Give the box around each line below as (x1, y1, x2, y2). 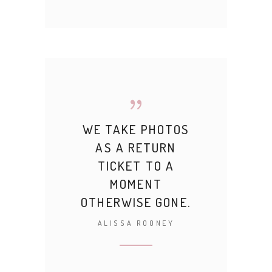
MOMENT (110, 175, 162, 192)
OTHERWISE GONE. (81, 194, 191, 210)
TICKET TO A (97, 157, 175, 174)
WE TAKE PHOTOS (82, 121, 190, 137)
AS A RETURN (95, 139, 177, 155)
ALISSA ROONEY (97, 219, 175, 228)
